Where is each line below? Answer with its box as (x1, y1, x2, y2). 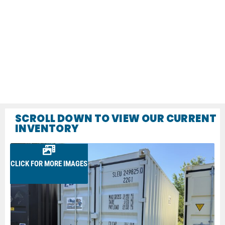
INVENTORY (15, 122, 79, 136)
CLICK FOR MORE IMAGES (11, 159, 88, 169)
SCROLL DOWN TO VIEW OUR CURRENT (15, 111, 217, 126)
